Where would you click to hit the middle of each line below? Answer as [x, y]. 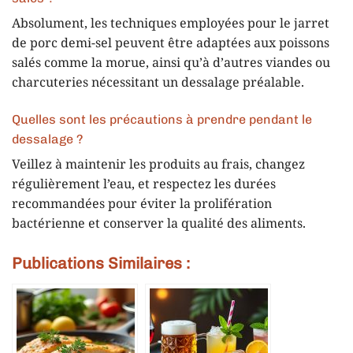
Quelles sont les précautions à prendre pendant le [162, 119]
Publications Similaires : [101, 263]
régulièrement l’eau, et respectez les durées [144, 184]
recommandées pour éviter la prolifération [142, 204]
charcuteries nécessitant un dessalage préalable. [158, 84]
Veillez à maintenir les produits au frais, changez [158, 165]
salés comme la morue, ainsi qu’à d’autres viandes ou [171, 64]
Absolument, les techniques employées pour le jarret [171, 24]
